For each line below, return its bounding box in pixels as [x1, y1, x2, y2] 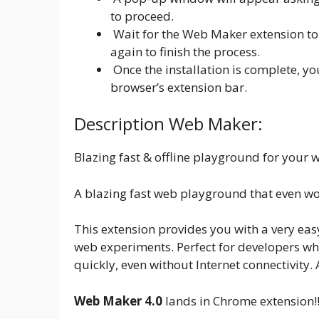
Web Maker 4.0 [74, 292, 162, 309]
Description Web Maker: [74, 112, 263, 136]
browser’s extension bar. [110, 78, 247, 95]
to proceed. [110, 7, 174, 24]
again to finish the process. [110, 43, 260, 60]
